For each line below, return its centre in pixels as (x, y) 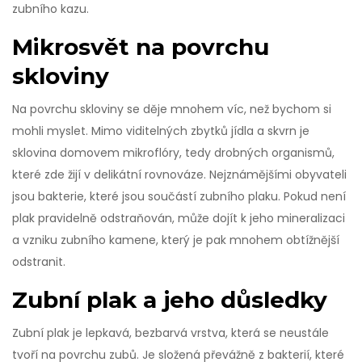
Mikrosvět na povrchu (141, 47)
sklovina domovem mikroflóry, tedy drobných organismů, (173, 153)
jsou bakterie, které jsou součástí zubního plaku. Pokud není (179, 197)
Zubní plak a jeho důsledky (170, 300)
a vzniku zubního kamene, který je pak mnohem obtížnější (176, 240)
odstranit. (39, 262)
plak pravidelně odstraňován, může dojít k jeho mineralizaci (179, 219)
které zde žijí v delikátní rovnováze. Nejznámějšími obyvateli (179, 175)
